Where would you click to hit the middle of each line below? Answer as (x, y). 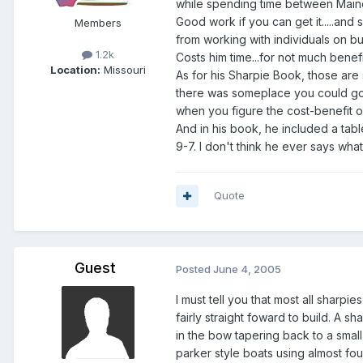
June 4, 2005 (247, 269)
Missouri (123, 70)
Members (98, 23)
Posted (194, 269)
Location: (75, 70)
